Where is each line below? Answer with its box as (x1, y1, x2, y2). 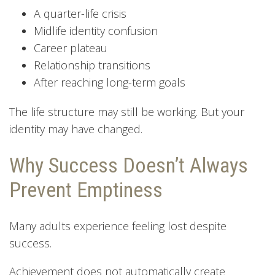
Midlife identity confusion (34, 23, 158, 38)
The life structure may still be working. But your (9, 104, 244, 119)
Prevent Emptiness (9, 177, 163, 202)
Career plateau (34, 40, 107, 55)
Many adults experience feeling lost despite (9, 218, 227, 233)
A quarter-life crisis (34, 6, 126, 21)
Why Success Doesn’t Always (9, 152, 248, 177)
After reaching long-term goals (34, 74, 185, 90)
